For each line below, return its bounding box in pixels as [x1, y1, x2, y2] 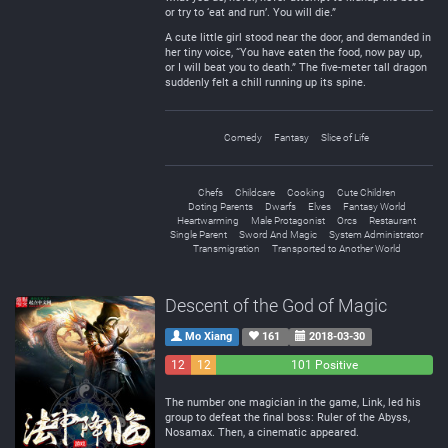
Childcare [234, 187, 275, 198]
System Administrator [329, 229, 423, 240]
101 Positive [291, 358, 359, 372]
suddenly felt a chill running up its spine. [165, 76, 366, 89]
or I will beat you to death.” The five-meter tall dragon [165, 61, 427, 74]
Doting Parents [187, 201, 253, 212]
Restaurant [369, 215, 416, 226]
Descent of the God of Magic [165, 295, 387, 316]
